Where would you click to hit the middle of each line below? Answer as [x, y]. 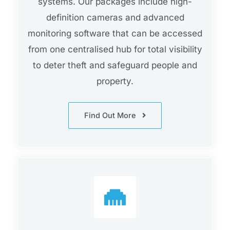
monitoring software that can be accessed [115, 34]
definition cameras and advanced [115, 18]
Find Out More [110, 116]
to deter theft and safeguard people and [115, 65]
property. [115, 81]
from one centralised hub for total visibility [115, 50]
